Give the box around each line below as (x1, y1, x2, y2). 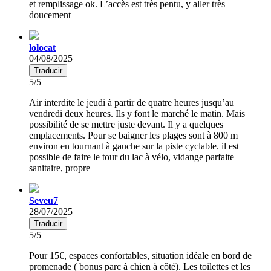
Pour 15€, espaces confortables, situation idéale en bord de (29, 250, 252, 261)
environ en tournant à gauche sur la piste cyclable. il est (29, 140, 239, 151)
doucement (29, 9, 71, 20)
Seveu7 (29, 195, 58, 206)
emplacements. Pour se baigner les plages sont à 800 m (29, 129, 238, 140)
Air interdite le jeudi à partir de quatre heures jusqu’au (29, 97, 234, 108)
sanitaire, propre (29, 162, 90, 173)
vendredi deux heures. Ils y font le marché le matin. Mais (29, 108, 245, 119)
